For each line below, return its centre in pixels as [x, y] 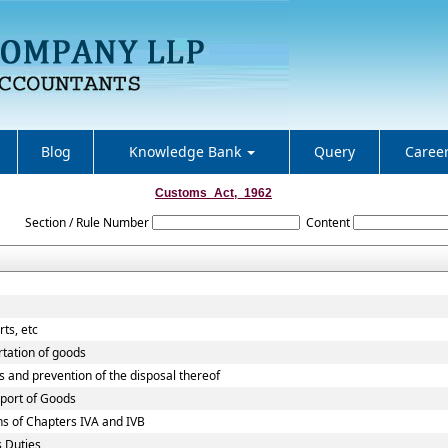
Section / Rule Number [86, 222]
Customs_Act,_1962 [213, 193]
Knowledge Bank [186, 151]
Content [328, 222]
